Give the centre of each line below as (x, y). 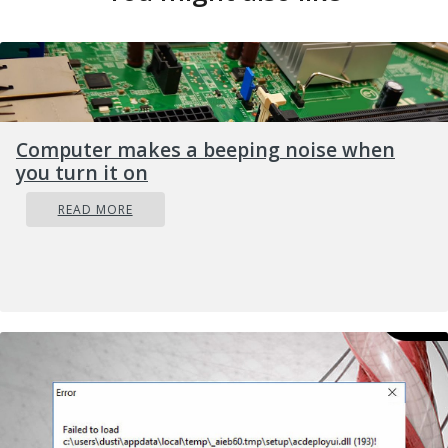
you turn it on (82, 173)
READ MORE (95, 210)
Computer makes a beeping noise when (205, 150)
